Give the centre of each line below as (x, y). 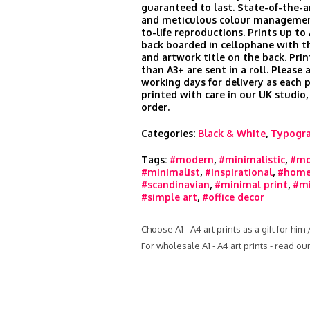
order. (155, 107)
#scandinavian (175, 184)
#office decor (233, 197)
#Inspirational (239, 172)
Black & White (232, 133)
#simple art (169, 197)
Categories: (170, 133)
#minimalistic (252, 159)
